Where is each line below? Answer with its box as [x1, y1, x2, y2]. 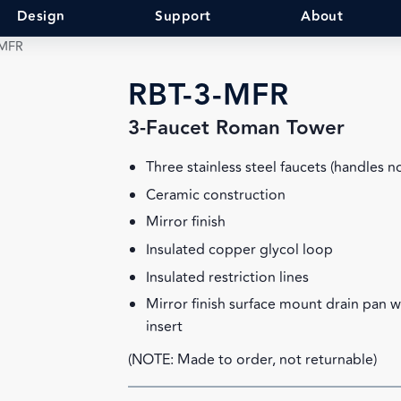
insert [146, 316, 183, 338]
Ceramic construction [146, 183, 286, 206]
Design [16, 6, 65, 27]
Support [155, 6, 211, 27]
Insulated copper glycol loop [146, 238, 334, 260]
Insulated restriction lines [146, 266, 310, 288]
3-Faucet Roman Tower [128, 113, 346, 145]
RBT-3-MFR [128, 73, 290, 119]
